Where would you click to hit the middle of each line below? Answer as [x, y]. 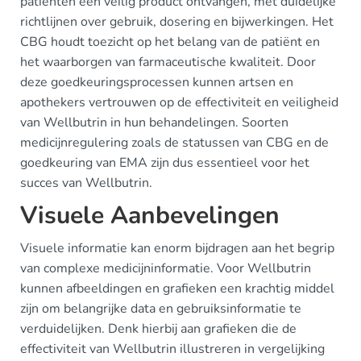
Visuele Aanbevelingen [150, 215]
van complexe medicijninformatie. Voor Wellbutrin [166, 268]
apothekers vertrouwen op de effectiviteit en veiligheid [179, 102]
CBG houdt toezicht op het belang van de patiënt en [170, 41]
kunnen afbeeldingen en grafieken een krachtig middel [177, 288]
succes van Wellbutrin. [86, 183]
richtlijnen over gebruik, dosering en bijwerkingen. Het [177, 21]
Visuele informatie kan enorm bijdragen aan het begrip [177, 248]
